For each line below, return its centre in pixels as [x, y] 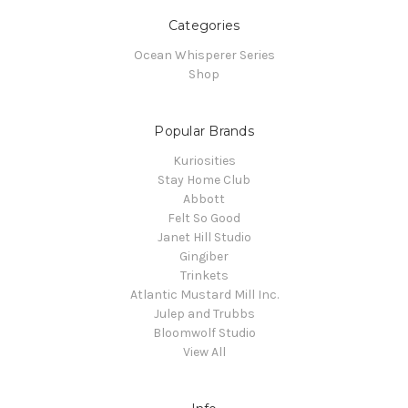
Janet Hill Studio [204, 237]
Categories [204, 25]
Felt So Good [204, 218]
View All [204, 352]
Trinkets [204, 275]
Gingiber [204, 256]
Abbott [204, 199]
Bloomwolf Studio [204, 332]
